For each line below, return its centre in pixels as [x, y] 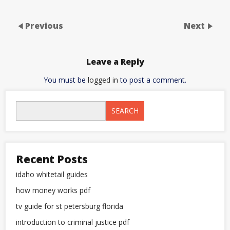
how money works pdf [53, 190]
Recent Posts [52, 159]
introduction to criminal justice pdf [73, 222]
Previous [44, 25]
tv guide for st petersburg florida [70, 206]
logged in [103, 80]
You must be [66, 80]
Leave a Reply [115, 62]
